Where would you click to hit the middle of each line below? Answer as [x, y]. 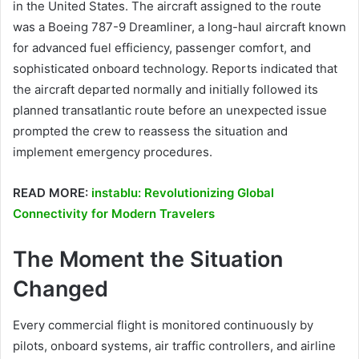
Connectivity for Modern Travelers [114, 214]
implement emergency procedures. [113, 152]
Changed [61, 289]
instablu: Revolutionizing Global [183, 193]
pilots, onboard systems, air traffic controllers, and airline [174, 345]
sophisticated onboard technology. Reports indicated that [175, 69]
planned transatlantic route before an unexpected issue [170, 111]
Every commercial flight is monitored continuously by [163, 325]
